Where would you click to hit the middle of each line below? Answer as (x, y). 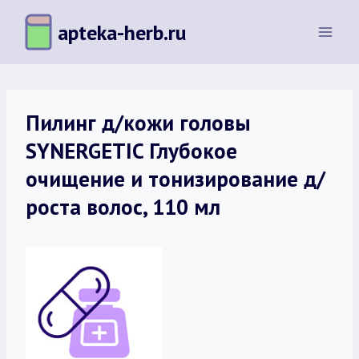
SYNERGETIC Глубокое (131, 151)
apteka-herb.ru (122, 32)
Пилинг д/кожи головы (138, 123)
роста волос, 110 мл (123, 207)
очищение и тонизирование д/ (175, 179)
